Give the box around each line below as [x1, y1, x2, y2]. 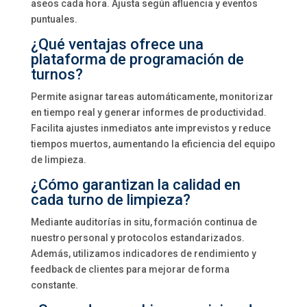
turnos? [30, 66, 83, 83]
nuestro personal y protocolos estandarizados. [30, 232, 245, 243]
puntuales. [30, 14, 77, 25]
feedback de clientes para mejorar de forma [30, 264, 230, 275]
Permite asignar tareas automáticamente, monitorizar [30, 91, 273, 102]
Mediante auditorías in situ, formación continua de [30, 217, 257, 228]
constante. [30, 280, 78, 291]
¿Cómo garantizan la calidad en [30, 176, 241, 193]
